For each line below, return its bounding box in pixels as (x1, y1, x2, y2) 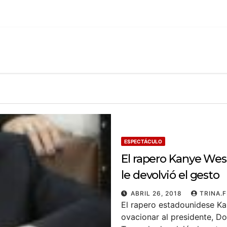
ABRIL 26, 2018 (131, 190, 184, 197)
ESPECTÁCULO (124, 138, 162, 144)
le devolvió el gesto (121, 168, 219, 182)
